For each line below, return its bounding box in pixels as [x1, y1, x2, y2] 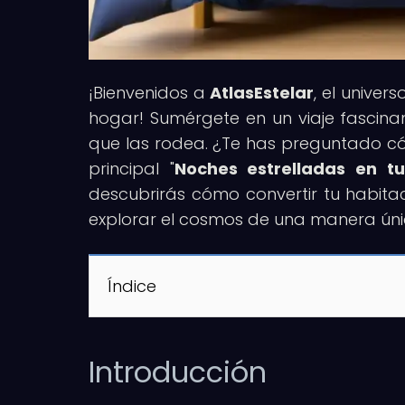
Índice [108, 274, 156, 297]
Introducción [89, 351, 267, 392]
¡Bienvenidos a [89, 80, 211, 104]
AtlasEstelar [210, 80, 315, 104]
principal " [89, 156, 174, 180]
